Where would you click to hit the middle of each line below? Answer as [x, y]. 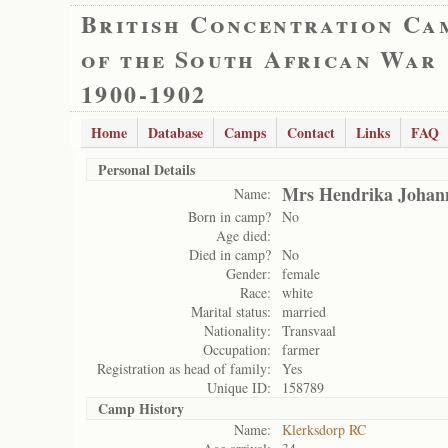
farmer [301, 349]
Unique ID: [239, 387]
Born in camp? [229, 216]
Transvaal [309, 330]
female [301, 273]
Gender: [248, 273]
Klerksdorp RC [324, 429]
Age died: [243, 235]
